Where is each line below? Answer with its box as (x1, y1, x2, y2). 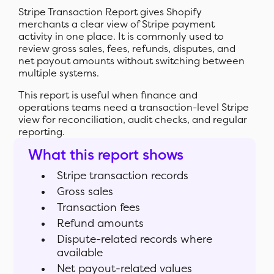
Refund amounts (57, 217, 144, 231)
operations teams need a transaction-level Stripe (18, 102, 250, 114)
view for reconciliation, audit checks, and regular (18, 114, 248, 126)
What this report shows (28, 148, 184, 163)
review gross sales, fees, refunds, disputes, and (18, 43, 236, 55)
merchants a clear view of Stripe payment (18, 18, 215, 31)
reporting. (18, 126, 65, 138)
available (57, 246, 103, 260)
